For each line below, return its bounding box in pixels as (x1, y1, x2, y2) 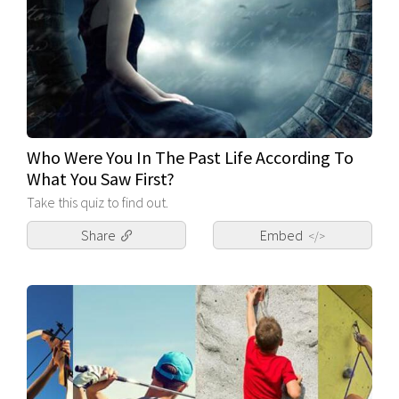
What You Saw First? (27, 167, 175, 190)
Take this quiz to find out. (27, 192, 168, 211)
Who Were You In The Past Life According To (27, 145, 354, 168)
